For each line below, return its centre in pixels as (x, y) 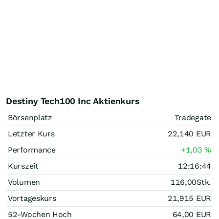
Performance (32, 150)
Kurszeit (23, 166)
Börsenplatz (30, 117)
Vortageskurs (32, 198)
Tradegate (193, 117)
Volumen (24, 182)
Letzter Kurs (31, 133)
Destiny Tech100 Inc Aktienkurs (73, 101)
